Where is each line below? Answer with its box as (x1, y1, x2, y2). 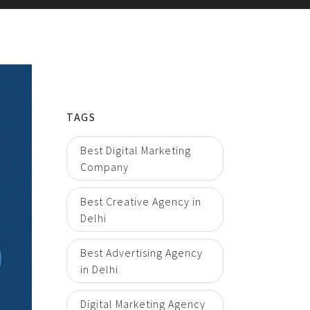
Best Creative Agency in (80, 194, 201, 208)
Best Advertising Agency (80, 246, 203, 259)
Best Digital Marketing (80, 143, 191, 157)
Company (80, 160, 129, 174)
